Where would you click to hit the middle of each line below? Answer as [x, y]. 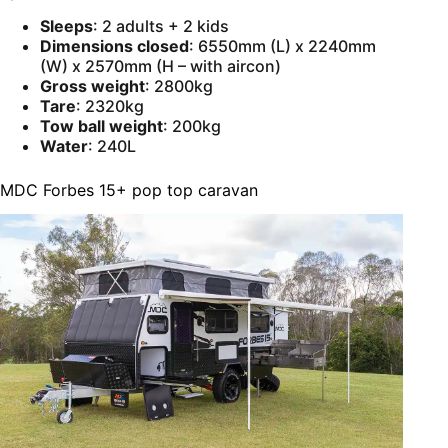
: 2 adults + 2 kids [161, 25]
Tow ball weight [101, 125]
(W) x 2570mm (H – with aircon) [160, 65]
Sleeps [66, 25]
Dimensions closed [114, 45]
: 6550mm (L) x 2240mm [282, 45]
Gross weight [92, 85]
